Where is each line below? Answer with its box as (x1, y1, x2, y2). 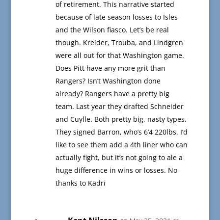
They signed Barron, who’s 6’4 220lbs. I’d (55, 127, 188, 137)
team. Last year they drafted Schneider (55, 102, 184, 111)
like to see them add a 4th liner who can (55, 140, 188, 150)
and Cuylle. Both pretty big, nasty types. (55, 114, 187, 124)
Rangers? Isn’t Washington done (55, 76, 161, 86)
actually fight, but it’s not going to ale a (55, 153, 183, 163)
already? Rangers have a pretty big (55, 89, 169, 99)
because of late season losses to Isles (55, 12, 178, 22)
